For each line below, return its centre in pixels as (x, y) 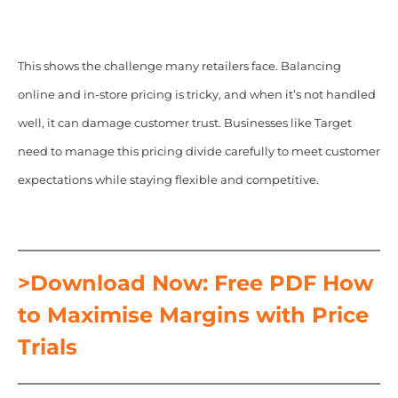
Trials (47, 346)
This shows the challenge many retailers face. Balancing (179, 66)
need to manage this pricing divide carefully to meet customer (199, 151)
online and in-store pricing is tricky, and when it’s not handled (196, 94)
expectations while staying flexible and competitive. (168, 179)
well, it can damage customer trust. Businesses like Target (184, 123)
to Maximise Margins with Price (193, 314)
